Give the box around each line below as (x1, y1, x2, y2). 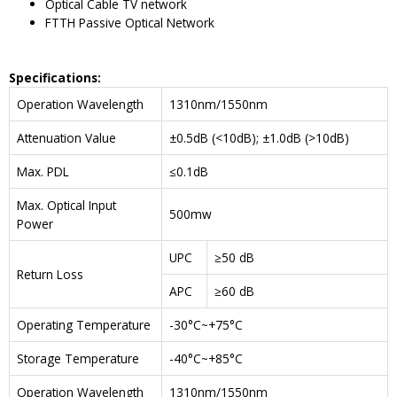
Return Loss (17, 265, 83, 283)
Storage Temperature (17, 349, 139, 367)
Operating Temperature (17, 315, 151, 333)
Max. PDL (17, 162, 69, 180)
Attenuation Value (17, 128, 116, 146)
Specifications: (9, 68, 101, 86)
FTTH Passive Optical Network (45, 14, 215, 32)
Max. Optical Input (17, 196, 116, 214)
